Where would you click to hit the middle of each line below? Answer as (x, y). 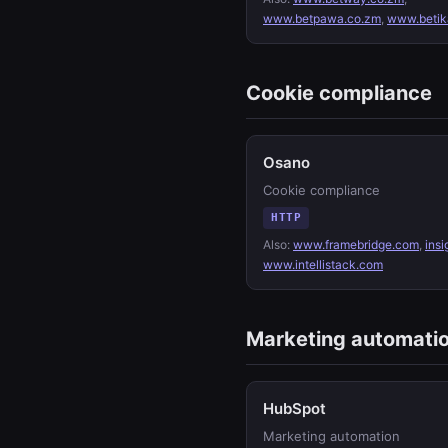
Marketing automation (331, 436)
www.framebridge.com (356, 244)
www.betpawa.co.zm (322, 18)
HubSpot (294, 408)
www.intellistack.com (323, 264)
